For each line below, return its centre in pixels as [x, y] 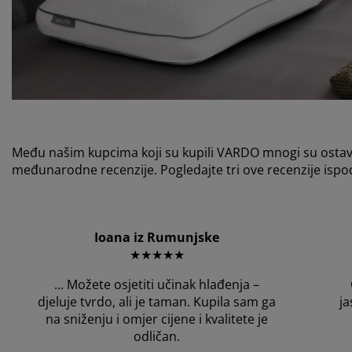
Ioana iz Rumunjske [157, 238]
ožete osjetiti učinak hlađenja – [169, 285]
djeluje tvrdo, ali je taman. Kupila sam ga [157, 302]
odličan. [157, 337]
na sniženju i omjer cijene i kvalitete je [157, 319]
